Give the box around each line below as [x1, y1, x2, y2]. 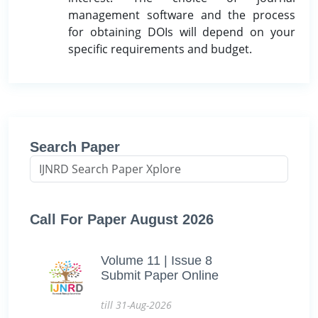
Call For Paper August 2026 [30, 212, 214, 227]
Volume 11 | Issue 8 [101, 253, 212, 268]
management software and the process [68, 7, 295, 23]
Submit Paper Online [101, 268, 219, 283]
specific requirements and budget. [68, 41, 252, 57]
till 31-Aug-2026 [101, 298, 172, 312]
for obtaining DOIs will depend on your [68, 24, 295, 40]
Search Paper [30, 139, 120, 155]
